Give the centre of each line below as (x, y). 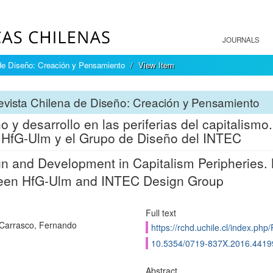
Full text (161, 213)
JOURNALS (241, 40)
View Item (156, 65)
